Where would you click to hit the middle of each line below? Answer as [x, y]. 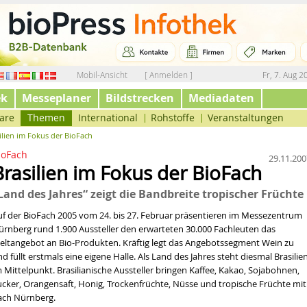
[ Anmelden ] [169, 75]
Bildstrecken [140, 98]
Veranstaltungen [246, 118]
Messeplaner [57, 98]
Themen [46, 118]
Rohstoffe [173, 118]
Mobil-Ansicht [102, 75]
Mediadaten [221, 98]
